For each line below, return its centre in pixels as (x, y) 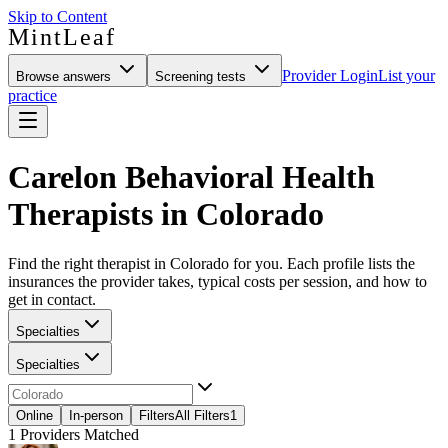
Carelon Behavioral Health (191, 177)
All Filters (202, 415)
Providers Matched (77, 434)
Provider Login (330, 75)
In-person (96, 415)
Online (34, 415)
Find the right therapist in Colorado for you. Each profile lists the (211, 263)
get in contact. (52, 299)
